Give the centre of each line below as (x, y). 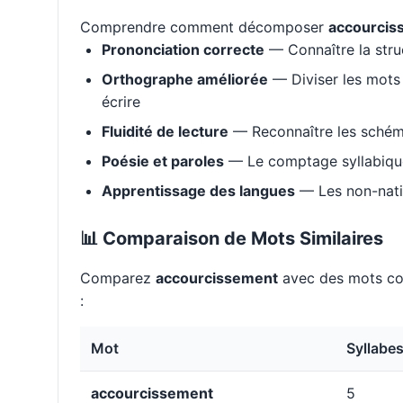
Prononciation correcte (183, 50)
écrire (121, 102)
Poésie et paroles (163, 161)
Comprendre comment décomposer (204, 27)
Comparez (118, 278)
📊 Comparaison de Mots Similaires (232, 239)
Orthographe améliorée (185, 80)
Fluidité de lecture (165, 132)
